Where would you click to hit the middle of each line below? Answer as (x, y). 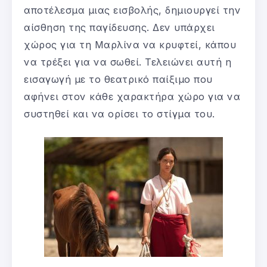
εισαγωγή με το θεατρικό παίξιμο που (118, 79)
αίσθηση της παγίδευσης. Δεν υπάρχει (119, 27)
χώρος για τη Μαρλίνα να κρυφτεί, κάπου (130, 44)
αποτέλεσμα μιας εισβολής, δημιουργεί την (132, 10)
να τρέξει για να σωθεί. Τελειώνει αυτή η (128, 62)
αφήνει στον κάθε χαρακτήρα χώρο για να (132, 96)
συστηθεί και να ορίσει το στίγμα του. (119, 114)
